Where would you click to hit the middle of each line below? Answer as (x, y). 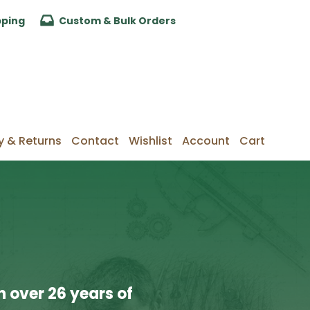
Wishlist (151, 141)
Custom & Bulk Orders (117, 20)
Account (206, 141)
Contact (95, 141)
